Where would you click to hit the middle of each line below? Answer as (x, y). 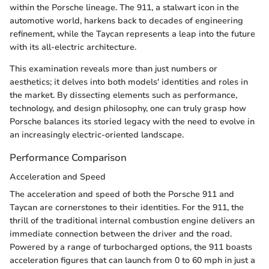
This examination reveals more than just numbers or (113, 69)
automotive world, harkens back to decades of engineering (126, 21)
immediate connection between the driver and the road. (121, 234)
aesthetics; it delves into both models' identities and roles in (129, 82)
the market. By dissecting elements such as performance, (123, 95)
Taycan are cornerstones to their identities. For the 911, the (127, 207)
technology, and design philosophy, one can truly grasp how (128, 109)
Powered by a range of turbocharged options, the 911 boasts (131, 247)
